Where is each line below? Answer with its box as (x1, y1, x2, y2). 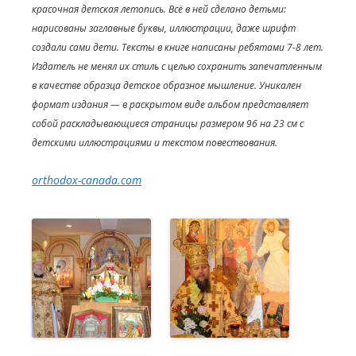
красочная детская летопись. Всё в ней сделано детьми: (32, 2, 286, 16)
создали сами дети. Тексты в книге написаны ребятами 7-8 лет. (32, 40, 323, 54)
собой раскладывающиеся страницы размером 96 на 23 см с (32, 116, 304, 130)
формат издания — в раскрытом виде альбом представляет (32, 97, 308, 111)
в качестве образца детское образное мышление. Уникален (32, 78, 301, 92)
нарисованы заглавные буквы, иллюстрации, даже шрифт (32, 21, 296, 35)
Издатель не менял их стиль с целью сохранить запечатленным (32, 59, 322, 73)
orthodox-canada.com (32, 172, 141, 188)
